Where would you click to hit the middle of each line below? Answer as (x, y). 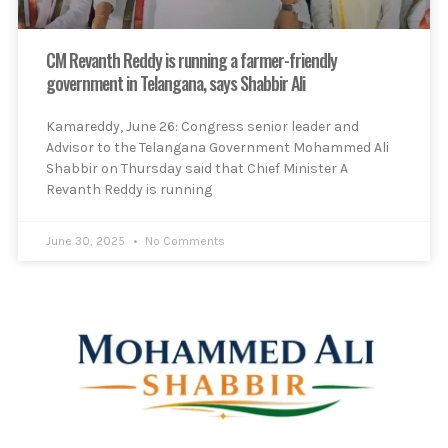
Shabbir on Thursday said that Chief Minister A (197, 169)
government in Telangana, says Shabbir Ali (175, 83)
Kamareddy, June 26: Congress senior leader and (202, 127)
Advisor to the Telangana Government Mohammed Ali (217, 148)
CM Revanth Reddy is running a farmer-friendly (191, 60)
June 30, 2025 (87, 241)
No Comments (183, 241)
